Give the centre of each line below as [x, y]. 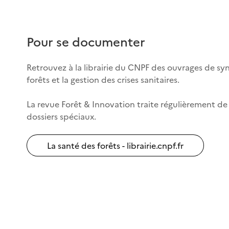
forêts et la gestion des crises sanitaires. [103, 79]
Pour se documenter [86, 41]
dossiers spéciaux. [61, 116]
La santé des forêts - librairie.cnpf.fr [115, 145]
